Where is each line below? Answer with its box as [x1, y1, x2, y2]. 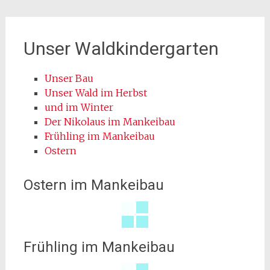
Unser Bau [44, 72, 93, 84]
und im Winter [44, 101, 113, 113]
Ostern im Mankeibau [23, 177, 164, 193]
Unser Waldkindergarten [23, 38, 219, 59]
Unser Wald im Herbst [44, 87, 147, 99]
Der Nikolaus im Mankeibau [44, 116, 175, 128]
